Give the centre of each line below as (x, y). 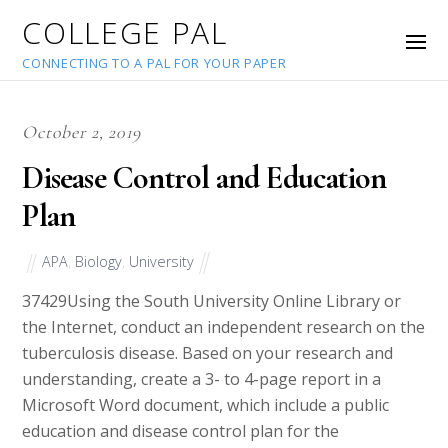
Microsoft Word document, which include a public (206, 405)
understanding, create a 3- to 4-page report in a (202, 379)
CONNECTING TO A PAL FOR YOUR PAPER (154, 63)
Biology (99, 261)
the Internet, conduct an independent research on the (224, 327)
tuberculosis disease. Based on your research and (208, 353)
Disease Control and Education (204, 178)
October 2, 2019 (82, 132)
